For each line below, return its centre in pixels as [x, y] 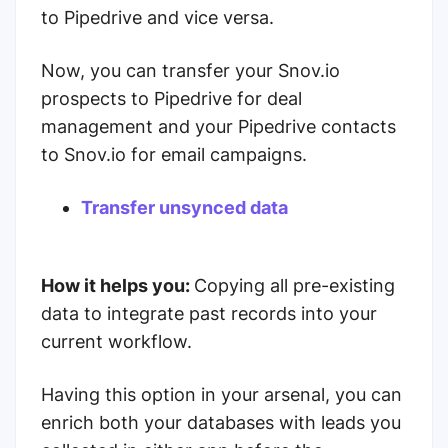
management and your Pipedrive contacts [218, 126]
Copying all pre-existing [294, 285]
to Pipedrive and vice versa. [157, 17]
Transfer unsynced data [184, 207]
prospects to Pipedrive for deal [171, 98]
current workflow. [116, 341]
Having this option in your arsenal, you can [221, 394]
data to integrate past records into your [209, 313]
